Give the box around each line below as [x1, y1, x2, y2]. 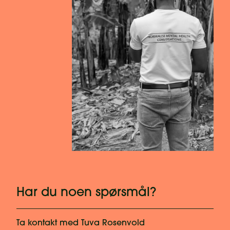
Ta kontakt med [16, 219, 81, 228]
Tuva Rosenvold [81, 219, 145, 228]
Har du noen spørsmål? [16, 187, 156, 200]
